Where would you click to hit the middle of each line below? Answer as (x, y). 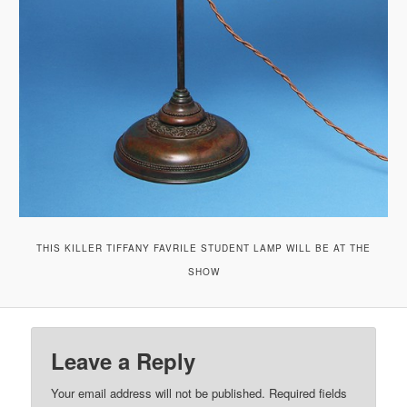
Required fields (308, 393)
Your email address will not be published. (159, 393)
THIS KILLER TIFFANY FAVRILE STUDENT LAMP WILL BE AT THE (203, 248)
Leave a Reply (124, 361)
